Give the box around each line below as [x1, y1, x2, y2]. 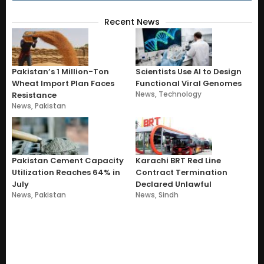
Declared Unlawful [136, 178, 212, 190]
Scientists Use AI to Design [136, 65, 242, 77]
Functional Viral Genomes [136, 77, 242, 89]
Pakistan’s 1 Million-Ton [12, 65, 109, 77]
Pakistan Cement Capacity [12, 154, 124, 166]
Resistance [12, 89, 57, 101]
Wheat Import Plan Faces [12, 77, 114, 89]
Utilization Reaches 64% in [12, 166, 120, 178]
